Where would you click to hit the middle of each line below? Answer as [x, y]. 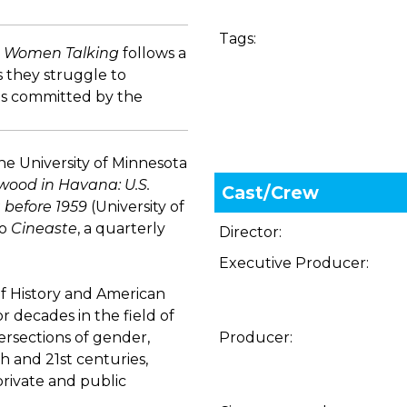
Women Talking [61, 53]
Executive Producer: [294, 263]
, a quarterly [121, 228]
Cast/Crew [271, 193]
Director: [251, 232]
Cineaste [44, 228]
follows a [153, 53]
